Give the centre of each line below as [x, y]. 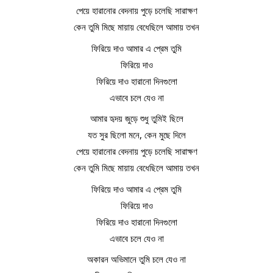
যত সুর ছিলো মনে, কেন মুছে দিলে [136, 135]
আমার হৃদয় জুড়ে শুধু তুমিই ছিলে [136, 119]
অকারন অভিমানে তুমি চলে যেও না [136, 259]
